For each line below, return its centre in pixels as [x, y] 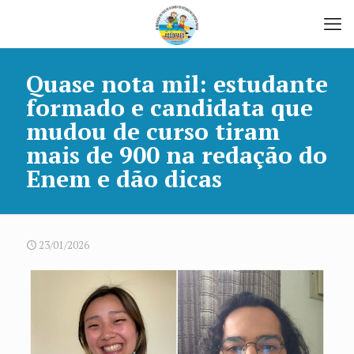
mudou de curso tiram [153, 131]
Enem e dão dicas [124, 179]
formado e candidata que [169, 107]
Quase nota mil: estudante [177, 84]
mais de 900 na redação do [177, 155]
